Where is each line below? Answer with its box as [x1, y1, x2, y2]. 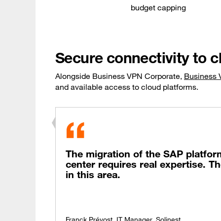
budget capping [130, 2, 186, 12]
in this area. [66, 168, 120, 181]
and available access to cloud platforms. [55, 81, 198, 92]
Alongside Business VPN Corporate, [55, 71, 184, 81]
